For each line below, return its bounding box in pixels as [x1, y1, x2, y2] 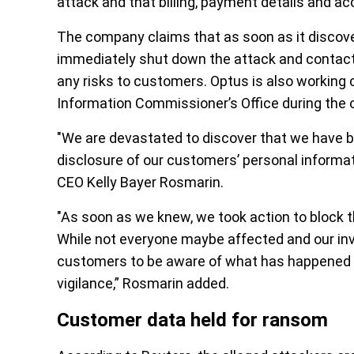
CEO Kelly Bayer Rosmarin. [57, 174, 224, 191]
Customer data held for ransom [57, 309, 328, 332]
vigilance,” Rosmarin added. [57, 275, 229, 292]
